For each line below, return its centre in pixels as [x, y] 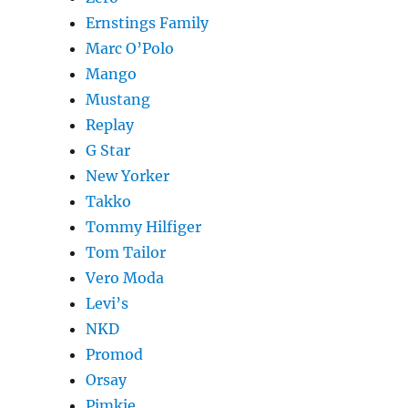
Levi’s [107, 304]
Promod [115, 355]
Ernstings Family [148, 23]
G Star [108, 151]
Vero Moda [125, 278]
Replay [110, 125]
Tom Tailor [126, 253]
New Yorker [128, 176]
